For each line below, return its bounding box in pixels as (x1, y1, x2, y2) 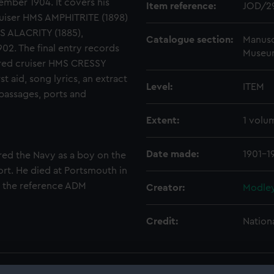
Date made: (146, 149, 199, 159)
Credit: (146, 217, 178, 226)
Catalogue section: (146, 35, 233, 45)
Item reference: (146, 1, 216, 11)
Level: (146, 82, 172, 92)
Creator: (146, 183, 185, 193)
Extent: (146, 116, 179, 125)
